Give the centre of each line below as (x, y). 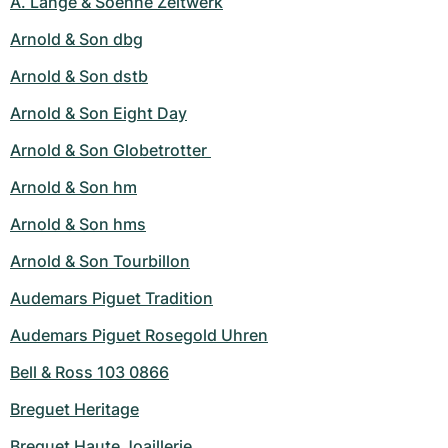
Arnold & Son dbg (76, 39)
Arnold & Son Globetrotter (110, 150)
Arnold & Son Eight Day (98, 113)
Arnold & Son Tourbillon (100, 261)
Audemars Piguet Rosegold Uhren (139, 335)
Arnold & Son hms (78, 224)
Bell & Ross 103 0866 (89, 372)
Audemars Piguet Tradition (111, 298)
